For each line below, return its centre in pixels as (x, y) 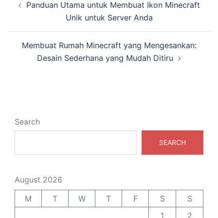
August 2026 (38, 180)
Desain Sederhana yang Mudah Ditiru (105, 58)
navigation (37, 11)
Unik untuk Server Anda (109, 18)
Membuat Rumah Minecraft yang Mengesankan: (109, 45)
